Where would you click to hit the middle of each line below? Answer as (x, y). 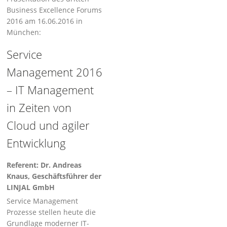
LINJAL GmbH (31, 187)
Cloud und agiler (48, 125)
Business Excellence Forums (54, 10)
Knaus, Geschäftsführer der (54, 176)
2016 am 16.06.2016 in (45, 21)
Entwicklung (36, 143)
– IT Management (50, 90)
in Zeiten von (39, 107)
